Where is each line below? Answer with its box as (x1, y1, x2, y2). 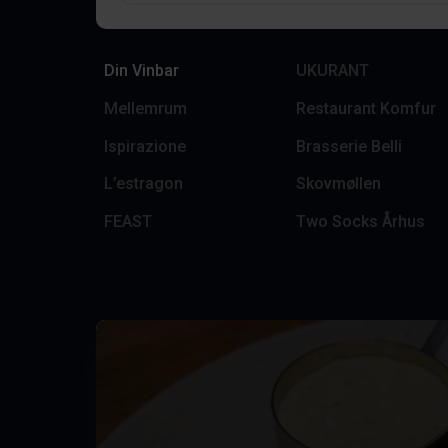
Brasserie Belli (296, 136, 402, 156)
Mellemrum (104, 98, 187, 118)
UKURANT (296, 61, 369, 81)
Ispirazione (104, 136, 186, 156)
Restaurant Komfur (296, 98, 436, 118)
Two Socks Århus (296, 211, 425, 231)
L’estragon (104, 174, 183, 194)
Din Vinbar (104, 61, 179, 81)
